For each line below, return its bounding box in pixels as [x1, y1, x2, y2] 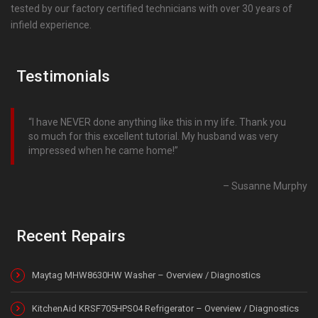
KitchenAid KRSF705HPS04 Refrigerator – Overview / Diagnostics [32, 302, 299, 314]
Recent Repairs [16, 226, 126, 245]
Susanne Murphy [231, 180, 307, 192]
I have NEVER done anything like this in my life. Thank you [32, 116, 286, 128]
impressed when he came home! [28, 144, 175, 156]
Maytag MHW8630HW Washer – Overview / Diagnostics [32, 269, 261, 280]
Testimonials [16, 66, 110, 85]
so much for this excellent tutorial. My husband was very [28, 130, 278, 142]
